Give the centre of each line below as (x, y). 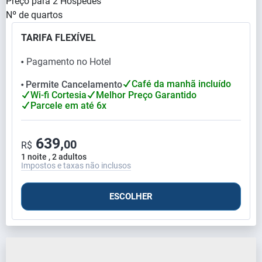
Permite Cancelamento (74, 84)
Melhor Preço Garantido (146, 95)
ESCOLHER (131, 196)
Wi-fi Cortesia (58, 95)
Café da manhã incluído (181, 84)
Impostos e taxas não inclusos (76, 165)
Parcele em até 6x (68, 105)
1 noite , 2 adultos (54, 156)
